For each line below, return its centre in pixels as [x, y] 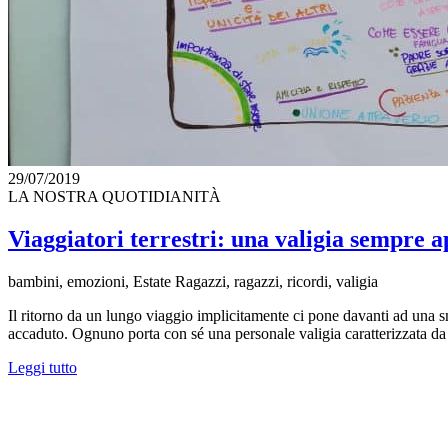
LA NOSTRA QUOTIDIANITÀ [114, 197]
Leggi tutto [42, 367]
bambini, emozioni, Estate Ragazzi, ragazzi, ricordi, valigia [193, 281]
